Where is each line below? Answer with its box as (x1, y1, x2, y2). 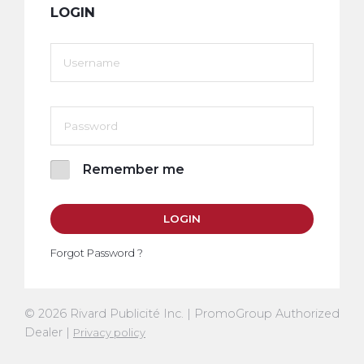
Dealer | (24, 324, 73, 340)
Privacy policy (73, 325, 145, 339)
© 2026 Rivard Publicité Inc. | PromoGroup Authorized (24, 305, 340, 321)
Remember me (83, 161, 184, 177)
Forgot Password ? (50, 246, 143, 259)
